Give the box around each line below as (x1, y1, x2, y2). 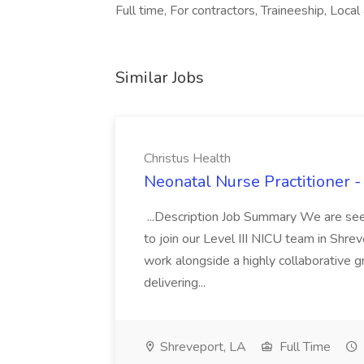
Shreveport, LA (157, 338, 246, 356)
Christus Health (144, 149, 231, 167)
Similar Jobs (115, 67, 204, 89)
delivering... (144, 274, 209, 292)
